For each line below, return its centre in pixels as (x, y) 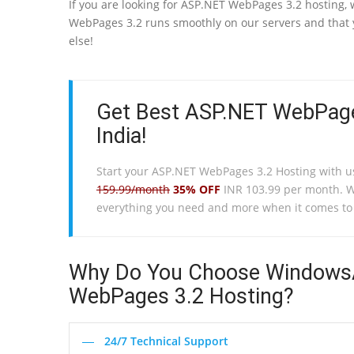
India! (121, 136)
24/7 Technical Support (166, 341)
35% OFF (197, 189)
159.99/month (133, 189)
